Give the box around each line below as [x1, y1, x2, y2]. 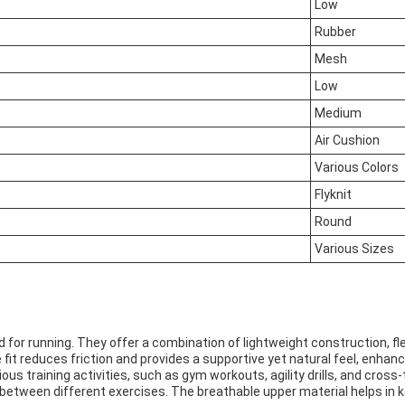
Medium [315, 106, 362, 120]
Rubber [315, 24, 356, 39]
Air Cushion [315, 133, 380, 147]
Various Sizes [315, 241, 394, 256]
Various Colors [315, 160, 399, 174]
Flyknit [315, 187, 352, 202]
